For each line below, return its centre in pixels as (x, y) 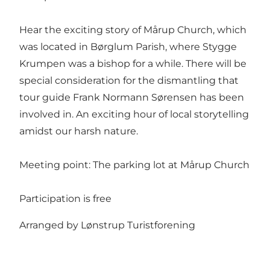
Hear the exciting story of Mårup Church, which (133, 30)
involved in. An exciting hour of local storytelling (134, 115)
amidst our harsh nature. (79, 131)
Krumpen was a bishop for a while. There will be (133, 64)
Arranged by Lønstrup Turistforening (107, 225)
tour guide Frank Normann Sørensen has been (132, 98)
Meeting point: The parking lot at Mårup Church (134, 165)
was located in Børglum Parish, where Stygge (128, 47)
